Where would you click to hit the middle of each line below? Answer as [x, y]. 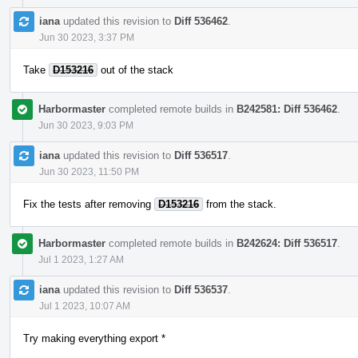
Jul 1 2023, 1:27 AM [81, 259]
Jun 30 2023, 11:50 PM [89, 171]
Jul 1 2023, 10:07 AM [85, 306]
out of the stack [135, 70]
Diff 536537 [201, 289]
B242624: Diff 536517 [287, 243]
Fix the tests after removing [89, 204]
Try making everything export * [94, 338]
